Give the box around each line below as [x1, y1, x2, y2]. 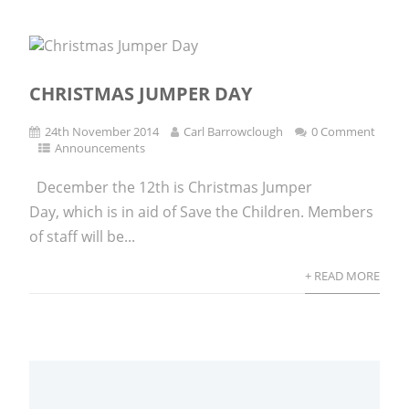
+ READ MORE [304, 267, 380, 285]
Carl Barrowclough [184, 123, 284, 141]
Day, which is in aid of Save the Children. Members [29, 202, 374, 223]
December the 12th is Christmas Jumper [29, 177, 313, 198]
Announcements [55, 140, 146, 157]
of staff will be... [29, 226, 136, 247]
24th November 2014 [45, 123, 160, 141]
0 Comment [311, 123, 376, 141]
